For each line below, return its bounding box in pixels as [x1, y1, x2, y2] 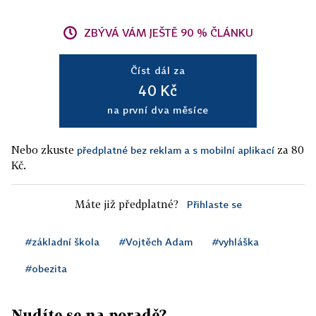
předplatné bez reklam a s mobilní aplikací [77, 144, 274, 156]
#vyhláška [212, 236, 259, 248]
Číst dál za [130, 64, 186, 76]
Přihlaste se [186, 198, 242, 210]
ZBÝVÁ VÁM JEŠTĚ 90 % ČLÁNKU [84, 26, 253, 39]
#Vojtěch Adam [119, 236, 193, 248]
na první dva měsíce [107, 104, 209, 116]
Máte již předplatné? [74, 197, 178, 210]
